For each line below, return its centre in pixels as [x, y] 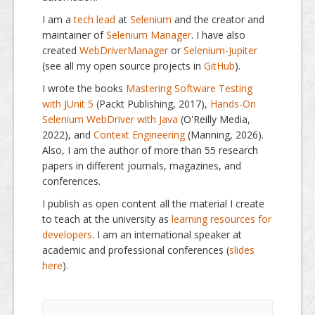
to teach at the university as [107, 219]
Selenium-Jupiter [220, 50]
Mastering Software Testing [189, 88]
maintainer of [74, 34]
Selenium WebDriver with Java [110, 119]
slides [242, 250]
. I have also [218, 34]
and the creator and [218, 19]
